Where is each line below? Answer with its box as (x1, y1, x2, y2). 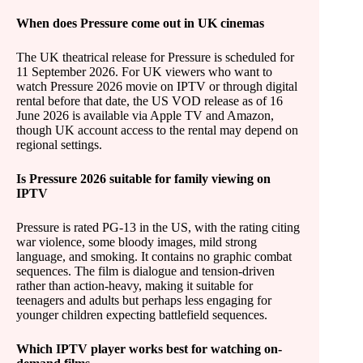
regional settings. (16, 138, 102, 152)
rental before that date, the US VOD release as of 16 (16, 94, 283, 108)
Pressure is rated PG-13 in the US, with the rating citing (16, 220, 300, 234)
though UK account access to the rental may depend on (16, 123, 298, 137)
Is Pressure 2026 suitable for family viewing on (16, 172, 271, 186)
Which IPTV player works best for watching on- (16, 342, 282, 356)
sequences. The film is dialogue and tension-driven (16, 264, 275, 278)
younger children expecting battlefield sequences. (16, 308, 267, 322)
